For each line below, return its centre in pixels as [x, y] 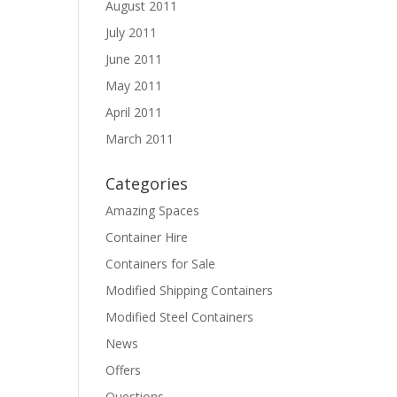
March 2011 [140, 139]
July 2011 [132, 32]
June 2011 [134, 59]
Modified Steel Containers [180, 317]
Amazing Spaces [153, 210]
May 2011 [134, 86]
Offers [124, 370]
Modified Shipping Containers [190, 290]
